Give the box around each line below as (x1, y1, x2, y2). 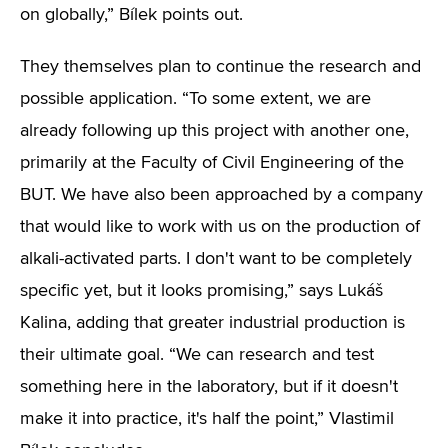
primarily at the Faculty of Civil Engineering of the (20, 154, 404, 172)
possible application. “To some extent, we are (20, 90, 371, 108)
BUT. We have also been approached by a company (20, 186, 423, 204)
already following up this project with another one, (20, 122, 409, 140)
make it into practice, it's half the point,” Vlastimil (20, 410, 394, 428)
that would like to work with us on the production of (20, 218, 420, 236)
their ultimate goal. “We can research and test (20, 346, 374, 364)
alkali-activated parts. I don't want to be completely (20, 250, 412, 268)
